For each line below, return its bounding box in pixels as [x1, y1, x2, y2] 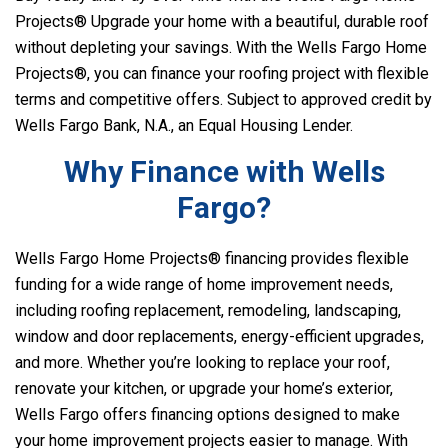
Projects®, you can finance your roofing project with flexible [15, 64, 429, 83]
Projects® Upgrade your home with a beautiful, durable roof [15, 12, 429, 31]
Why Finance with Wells [63, 154, 385, 189]
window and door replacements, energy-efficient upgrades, [15, 327, 424, 346]
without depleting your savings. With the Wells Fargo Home [15, 38, 427, 57]
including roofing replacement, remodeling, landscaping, [15, 301, 401, 320]
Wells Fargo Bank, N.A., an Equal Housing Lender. [15, 116, 353, 135]
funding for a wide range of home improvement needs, [15, 275, 393, 294]
